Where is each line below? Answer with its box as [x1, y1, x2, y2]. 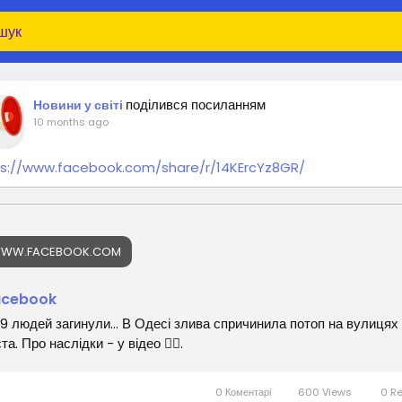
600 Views [295, 385, 355, 399]
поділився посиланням [126, 95, 266, 114]
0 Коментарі [213, 385, 275, 399]
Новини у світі [33, 96, 126, 114]
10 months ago [33, 115, 109, 129]
